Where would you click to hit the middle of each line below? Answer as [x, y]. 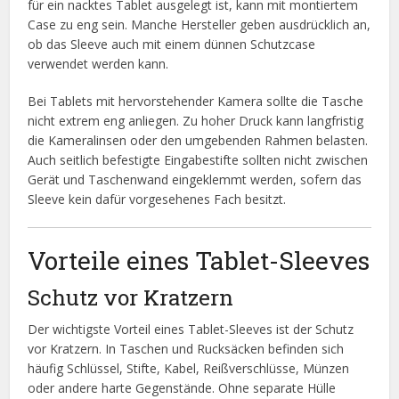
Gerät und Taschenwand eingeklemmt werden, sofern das [195, 180]
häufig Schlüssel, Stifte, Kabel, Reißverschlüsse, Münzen [189, 369]
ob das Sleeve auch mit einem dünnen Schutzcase [172, 45]
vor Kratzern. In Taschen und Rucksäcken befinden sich [186, 349]
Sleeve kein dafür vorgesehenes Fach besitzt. [157, 199]
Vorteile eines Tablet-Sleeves [199, 261]
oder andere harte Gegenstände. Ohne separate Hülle [182, 388]
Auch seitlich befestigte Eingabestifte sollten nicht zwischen [198, 160]
